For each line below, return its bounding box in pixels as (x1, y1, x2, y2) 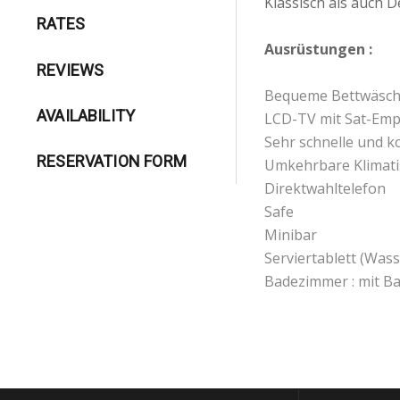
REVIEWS (37, 60, 104, 79)
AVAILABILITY (37, 105, 136, 125)
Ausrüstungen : (264, 38, 373, 59)
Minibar (264, 224, 318, 245)
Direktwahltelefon (264, 178, 387, 198)
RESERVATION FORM (37, 152, 187, 171)
